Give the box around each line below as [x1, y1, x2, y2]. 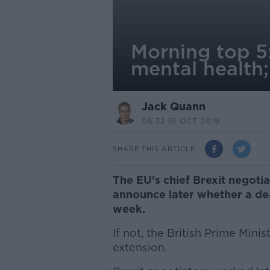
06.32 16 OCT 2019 [141, 116, 220, 125]
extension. [112, 241, 167, 254]
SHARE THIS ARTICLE [112, 144, 195, 153]
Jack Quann [141, 100, 206, 113]
